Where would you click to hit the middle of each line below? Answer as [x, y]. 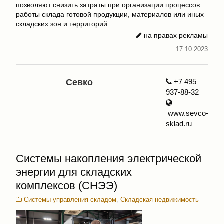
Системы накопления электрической [109, 158]
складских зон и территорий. [63, 24]
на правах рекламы [175, 35]
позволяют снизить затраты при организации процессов [108, 5]
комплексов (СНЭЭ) [67, 185]
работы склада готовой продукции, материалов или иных [110, 15]
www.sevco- [187, 113]
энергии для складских [74, 172]
